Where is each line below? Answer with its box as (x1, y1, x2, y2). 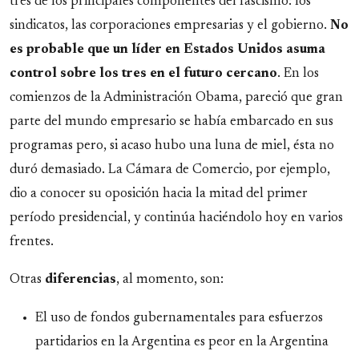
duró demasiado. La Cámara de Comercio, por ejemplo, (10, 163, 330, 176)
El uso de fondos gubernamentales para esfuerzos (35, 311, 323, 325)
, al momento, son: (116, 273, 224, 287)
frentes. (10, 235, 54, 248)
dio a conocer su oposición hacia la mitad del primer (10, 187, 308, 200)
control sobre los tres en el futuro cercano (10, 67, 277, 80)
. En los (277, 67, 319, 80)
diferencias (45, 273, 116, 287)
